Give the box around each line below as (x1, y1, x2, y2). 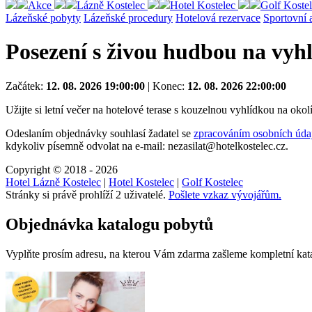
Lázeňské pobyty (6, 11, 81, 24)
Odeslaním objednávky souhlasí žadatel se (6, 127, 194, 139)
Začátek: (6, 79, 46, 92)
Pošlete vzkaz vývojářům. (169, 188, 281, 201)
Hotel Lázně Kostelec (6, 175, 101, 188)
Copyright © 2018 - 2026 (6, 163, 118, 175)
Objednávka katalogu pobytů (6, 214, 213, 233)
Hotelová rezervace (175, 11, 260, 24)
